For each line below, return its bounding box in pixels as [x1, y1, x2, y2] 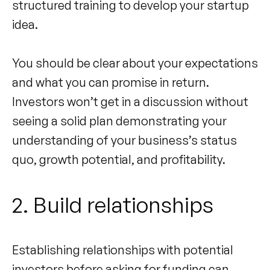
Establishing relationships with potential [12, 242, 233, 257]
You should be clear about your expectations [12, 55, 258, 71]
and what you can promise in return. [12, 74, 209, 90]
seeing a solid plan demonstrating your [12, 113, 227, 128]
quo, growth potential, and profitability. [12, 151, 225, 167]
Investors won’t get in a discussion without [12, 93, 248, 109]
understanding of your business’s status [12, 132, 237, 148]
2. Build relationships [12, 190, 213, 218]
